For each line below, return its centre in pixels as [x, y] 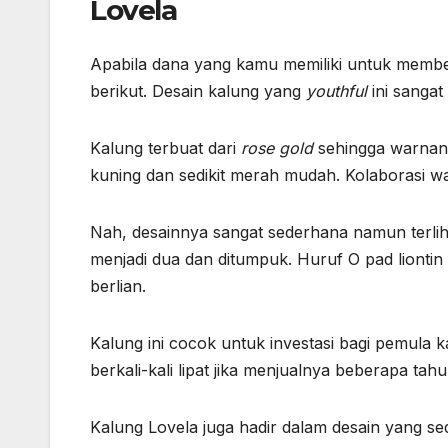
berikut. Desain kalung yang [198, 90]
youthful [339, 90]
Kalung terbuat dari [165, 147]
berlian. [118, 285]
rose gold [279, 147]
